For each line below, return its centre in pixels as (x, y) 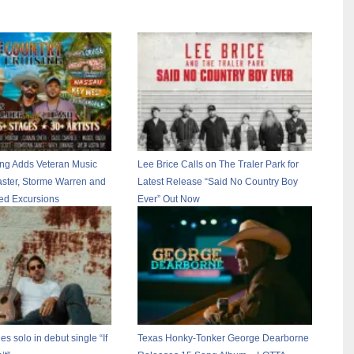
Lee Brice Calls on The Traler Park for (218, 164)
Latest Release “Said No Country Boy (218, 181)
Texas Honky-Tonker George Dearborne (224, 338)
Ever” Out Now (169, 199)
